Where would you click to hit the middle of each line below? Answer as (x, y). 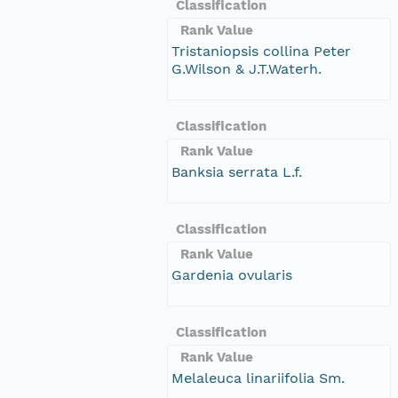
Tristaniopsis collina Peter (261, 51)
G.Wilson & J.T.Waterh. (247, 68)
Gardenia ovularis (232, 275)
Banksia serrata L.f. (237, 171)
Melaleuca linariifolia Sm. (258, 378)
